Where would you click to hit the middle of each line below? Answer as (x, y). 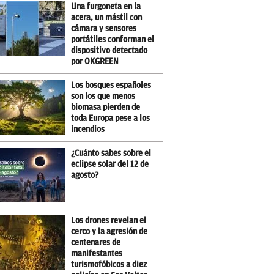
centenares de (96, 243)
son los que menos (103, 96)
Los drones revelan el (109, 220)
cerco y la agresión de (109, 231)
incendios (88, 129)
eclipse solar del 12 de (110, 164)
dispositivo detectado (109, 50)
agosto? (85, 175)
